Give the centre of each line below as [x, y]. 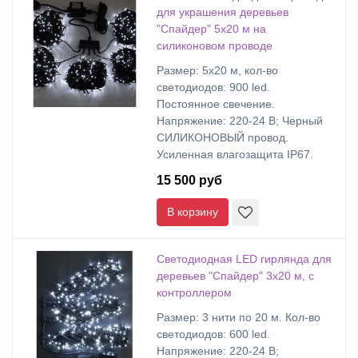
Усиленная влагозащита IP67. [235, 154]
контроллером [194, 292]
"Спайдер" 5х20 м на [211, 29]
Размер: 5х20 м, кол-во [217, 70]
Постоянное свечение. [216, 104]
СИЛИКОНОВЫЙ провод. [223, 137]
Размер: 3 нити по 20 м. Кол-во [239, 317]
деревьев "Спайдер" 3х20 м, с [235, 276]
